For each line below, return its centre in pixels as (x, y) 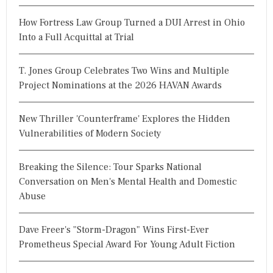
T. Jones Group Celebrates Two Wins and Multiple (124, 70)
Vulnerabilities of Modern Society (90, 133)
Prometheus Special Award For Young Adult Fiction (127, 244)
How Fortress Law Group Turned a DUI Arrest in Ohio (132, 22)
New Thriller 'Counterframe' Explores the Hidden (125, 119)
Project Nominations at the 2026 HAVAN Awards (120, 85)
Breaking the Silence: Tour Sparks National (110, 167)
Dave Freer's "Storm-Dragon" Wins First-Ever (114, 229)
